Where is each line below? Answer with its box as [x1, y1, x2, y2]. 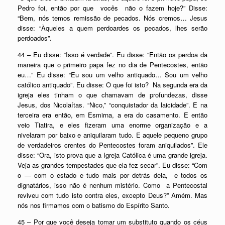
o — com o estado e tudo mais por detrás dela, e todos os [18, 170, 207, 180]
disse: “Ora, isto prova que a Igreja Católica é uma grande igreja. [18, 150, 207, 160]
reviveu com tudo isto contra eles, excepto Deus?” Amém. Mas [18, 190, 207, 200]
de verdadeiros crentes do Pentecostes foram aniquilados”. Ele [18, 140, 207, 150]
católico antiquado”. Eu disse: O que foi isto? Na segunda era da [18, 80, 207, 89]
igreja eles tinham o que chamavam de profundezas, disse [18, 90, 207, 99]
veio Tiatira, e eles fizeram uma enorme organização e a [18, 120, 207, 130]
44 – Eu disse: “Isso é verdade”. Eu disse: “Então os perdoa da [18, 50, 207, 59]
